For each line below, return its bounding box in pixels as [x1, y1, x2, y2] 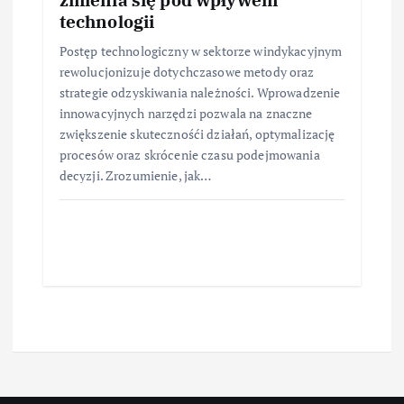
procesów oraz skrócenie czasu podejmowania [59, 146, 320, 164]
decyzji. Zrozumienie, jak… [59, 167, 212, 185]
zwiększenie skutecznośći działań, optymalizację [59, 125, 335, 143]
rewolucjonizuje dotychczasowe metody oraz [59, 63, 315, 81]
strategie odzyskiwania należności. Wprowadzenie [59, 84, 341, 102]
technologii [59, 10, 155, 33]
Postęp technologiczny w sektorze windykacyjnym [59, 42, 343, 60]
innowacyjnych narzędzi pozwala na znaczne [59, 105, 313, 123]
